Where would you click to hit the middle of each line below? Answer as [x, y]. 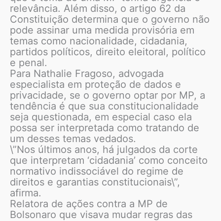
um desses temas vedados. [73, 139]
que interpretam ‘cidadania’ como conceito [109, 161]
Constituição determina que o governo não [110, 19]
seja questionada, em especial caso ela [101, 117]
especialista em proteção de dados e [95, 85]
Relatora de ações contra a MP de [89, 204]
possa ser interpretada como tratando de [105, 128]
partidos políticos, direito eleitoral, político [108, 52]
